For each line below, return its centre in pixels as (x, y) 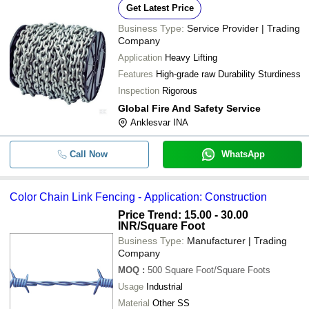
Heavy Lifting (191, 58)
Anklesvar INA (159, 122)
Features (136, 74)
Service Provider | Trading (243, 28)
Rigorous (180, 91)
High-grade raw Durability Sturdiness (228, 74)
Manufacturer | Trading (237, 241)
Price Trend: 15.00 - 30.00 (183, 215)
